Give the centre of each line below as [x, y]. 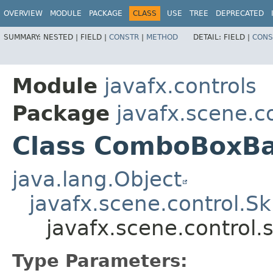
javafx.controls [180, 86]
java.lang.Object [97, 179]
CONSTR [124, 37]
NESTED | [62, 37]
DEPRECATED [240, 13]
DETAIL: [208, 37]
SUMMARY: [23, 37]
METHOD [162, 37]
